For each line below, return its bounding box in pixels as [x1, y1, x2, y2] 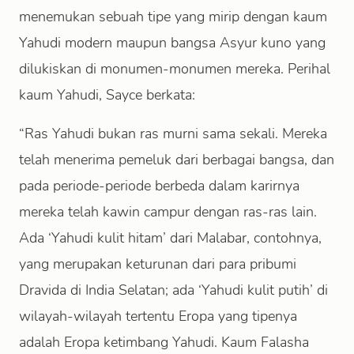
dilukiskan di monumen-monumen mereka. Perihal [19, 59, 330, 78]
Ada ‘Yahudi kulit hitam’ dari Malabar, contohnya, [19, 228, 322, 247]
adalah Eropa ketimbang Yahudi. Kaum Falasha [19, 333, 309, 352]
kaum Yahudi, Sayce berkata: [19, 85, 195, 104]
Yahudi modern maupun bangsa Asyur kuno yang [19, 33, 326, 52]
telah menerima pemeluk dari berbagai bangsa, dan [19, 150, 334, 169]
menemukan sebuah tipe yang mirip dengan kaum [19, 7, 327, 26]
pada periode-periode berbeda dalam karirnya [19, 176, 299, 195]
